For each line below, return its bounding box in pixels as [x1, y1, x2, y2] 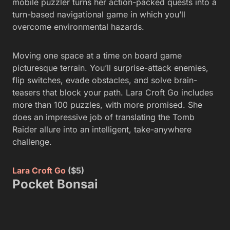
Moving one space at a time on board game [12, 50, 182, 61]
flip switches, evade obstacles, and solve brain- [12, 74, 197, 85]
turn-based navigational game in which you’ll [12, 9, 185, 20]
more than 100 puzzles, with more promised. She [12, 99, 202, 110]
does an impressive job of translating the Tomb [12, 111, 195, 122]
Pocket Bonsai [12, 176, 98, 191]
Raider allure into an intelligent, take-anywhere [12, 124, 191, 135]
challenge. [12, 136, 52, 147]
